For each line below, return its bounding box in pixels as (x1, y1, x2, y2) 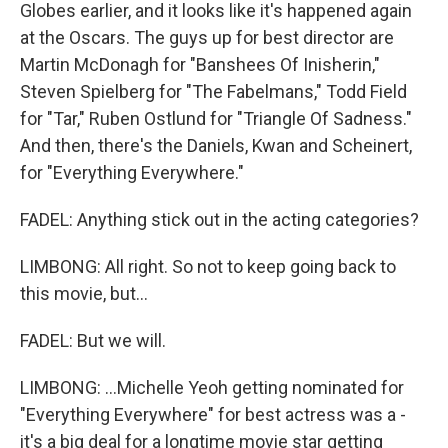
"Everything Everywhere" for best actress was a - (20, 404, 406, 425)
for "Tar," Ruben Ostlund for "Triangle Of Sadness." (20, 108, 412, 129)
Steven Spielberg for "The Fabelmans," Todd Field (20, 81, 407, 102)
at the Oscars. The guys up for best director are (20, 27, 394, 48)
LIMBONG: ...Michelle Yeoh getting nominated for (20, 377, 404, 398)
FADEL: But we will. (20, 330, 166, 351)
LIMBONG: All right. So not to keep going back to (20, 256, 396, 277)
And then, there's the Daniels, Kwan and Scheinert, (20, 135, 412, 156)
